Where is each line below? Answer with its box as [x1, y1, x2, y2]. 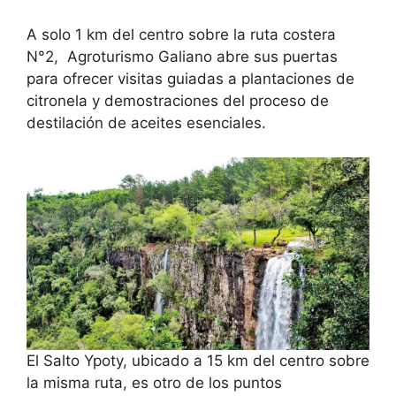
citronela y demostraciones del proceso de [27, 92, 329, 110]
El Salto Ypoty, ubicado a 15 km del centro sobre [27, 352, 369, 370]
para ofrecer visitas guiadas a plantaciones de [27, 70, 354, 88]
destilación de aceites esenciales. [27, 114, 266, 133]
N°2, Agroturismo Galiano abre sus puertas [27, 48, 338, 66]
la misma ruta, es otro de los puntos [27, 374, 282, 392]
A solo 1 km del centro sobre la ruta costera [27, 26, 336, 44]
